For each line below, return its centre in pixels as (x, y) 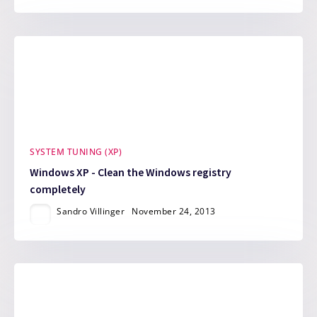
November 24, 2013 (174, 211)
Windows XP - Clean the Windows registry (131, 172)
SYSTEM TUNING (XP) (76, 152)
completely (58, 189)
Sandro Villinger (91, 211)
